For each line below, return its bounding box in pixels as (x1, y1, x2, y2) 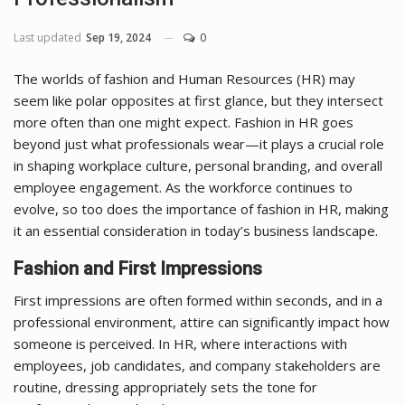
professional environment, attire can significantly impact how (14, 312, 390, 331)
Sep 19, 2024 (86, 29, 151, 45)
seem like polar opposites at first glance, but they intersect (14, 90, 383, 109)
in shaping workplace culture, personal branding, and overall (14, 155, 382, 174)
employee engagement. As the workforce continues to (14, 177, 353, 196)
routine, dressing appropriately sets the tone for (14, 377, 317, 396)
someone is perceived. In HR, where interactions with (14, 334, 347, 353)
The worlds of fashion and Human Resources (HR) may (14, 69, 355, 88)
